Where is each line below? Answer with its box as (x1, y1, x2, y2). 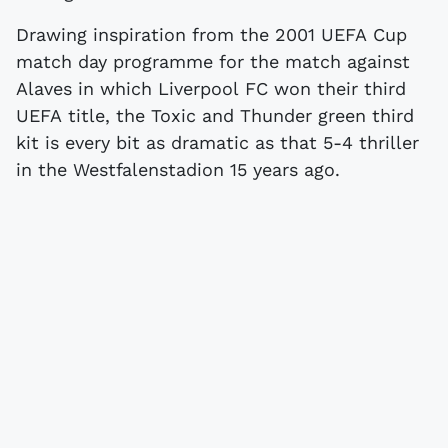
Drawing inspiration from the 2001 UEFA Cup (16, 23, 407, 45)
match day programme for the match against (16, 50, 410, 72)
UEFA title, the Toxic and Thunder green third (16, 104, 414, 126)
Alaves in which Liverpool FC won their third (16, 77, 406, 99)
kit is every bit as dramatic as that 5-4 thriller (16, 131, 419, 153)
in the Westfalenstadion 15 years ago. (16, 158, 340, 180)
